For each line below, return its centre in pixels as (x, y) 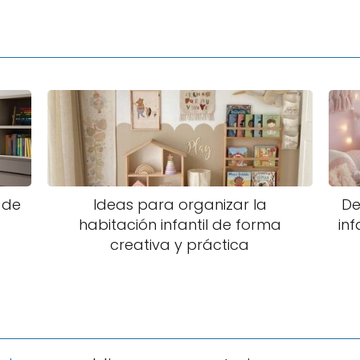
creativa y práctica (180, 245)
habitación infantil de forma (180, 225)
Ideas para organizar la (180, 205)
